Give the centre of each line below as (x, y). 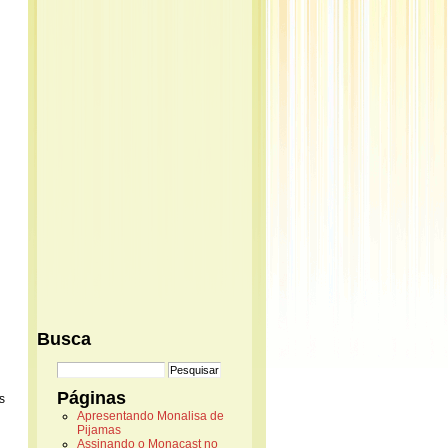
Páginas (91, 398)
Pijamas (99, 430)
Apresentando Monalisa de (150, 416)
